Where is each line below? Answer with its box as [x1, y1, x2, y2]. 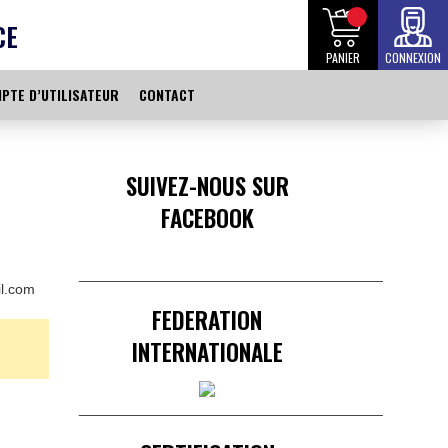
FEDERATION [152, 303, 263, 337]
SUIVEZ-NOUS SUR [125, 169, 289, 203]
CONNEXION [385, 49, 441, 66]
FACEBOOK [160, 201, 254, 235]
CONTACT [139, 84, 195, 105]
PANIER [326, 49, 360, 66]
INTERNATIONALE [131, 335, 283, 369]
